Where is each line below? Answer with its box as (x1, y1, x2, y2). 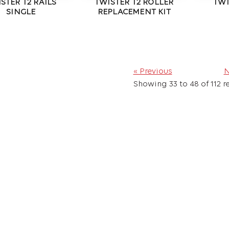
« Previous (133, 67, 172, 76)
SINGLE (6, 8, 36, 17)
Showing (133, 80, 169, 89)
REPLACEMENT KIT (97, 8, 171, 17)
